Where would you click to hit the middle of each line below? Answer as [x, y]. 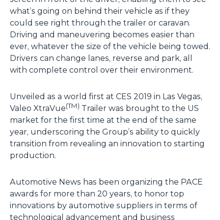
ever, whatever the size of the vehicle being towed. [110, 46]
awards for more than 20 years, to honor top [97, 193]
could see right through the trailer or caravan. [100, 23]
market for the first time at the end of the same [103, 120]
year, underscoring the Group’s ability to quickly [105, 132]
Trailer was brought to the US [139, 108]
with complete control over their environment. [102, 70]
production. [33, 155]
